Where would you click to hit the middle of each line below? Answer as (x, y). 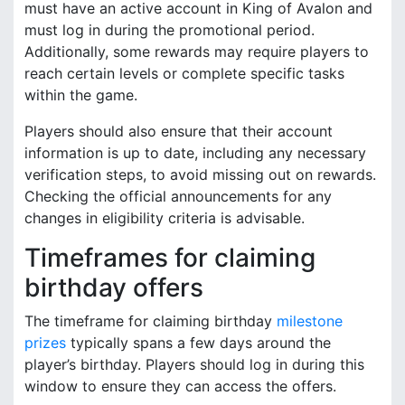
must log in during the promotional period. (170, 29)
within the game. (81, 94)
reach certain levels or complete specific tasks (184, 73)
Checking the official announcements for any (178, 196)
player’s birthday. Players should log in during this (194, 364)
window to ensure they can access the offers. (180, 386)
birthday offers (114, 287)
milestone (310, 320)
